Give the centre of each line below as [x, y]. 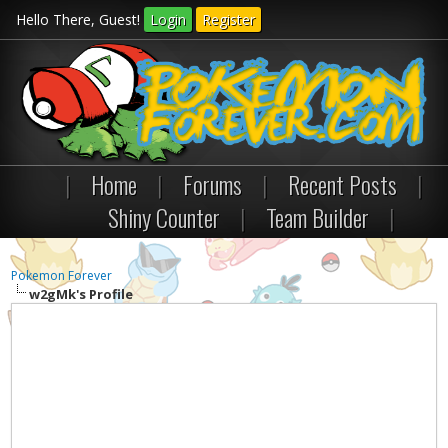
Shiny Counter [164, 217]
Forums [212, 184]
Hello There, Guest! [79, 19]
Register [228, 19]
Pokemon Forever [62, 275]
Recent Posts [342, 184]
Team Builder [317, 217]
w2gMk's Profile [81, 294]
